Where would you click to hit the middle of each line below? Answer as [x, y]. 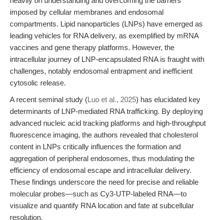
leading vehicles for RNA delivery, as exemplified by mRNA [104, 36]
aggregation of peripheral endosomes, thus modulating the [102, 158]
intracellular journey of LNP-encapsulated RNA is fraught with [107, 59]
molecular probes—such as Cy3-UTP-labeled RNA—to [98, 194]
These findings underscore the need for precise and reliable [104, 182]
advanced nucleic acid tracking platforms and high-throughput [108, 123]
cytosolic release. [38, 83]
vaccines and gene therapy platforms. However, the [92, 47]
